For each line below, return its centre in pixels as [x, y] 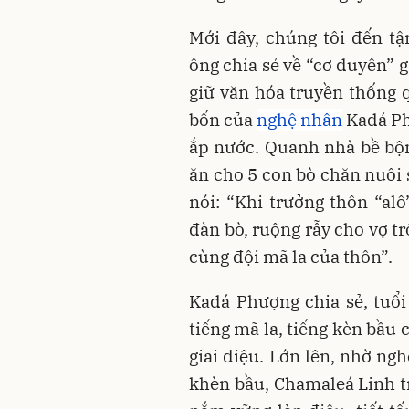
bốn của [223, 119]
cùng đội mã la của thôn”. [291, 256]
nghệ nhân [299, 119]
